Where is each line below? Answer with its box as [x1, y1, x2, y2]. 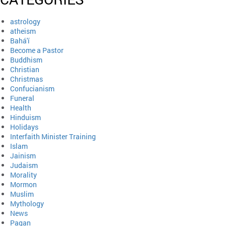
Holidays [10, 122, 38, 132]
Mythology [10, 199, 44, 208]
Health [10, 103, 31, 112]
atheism [10, 26, 36, 36]
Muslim [10, 189, 34, 199]
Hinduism [10, 112, 41, 122]
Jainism [10, 151, 36, 160]
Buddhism [10, 55, 42, 65]
